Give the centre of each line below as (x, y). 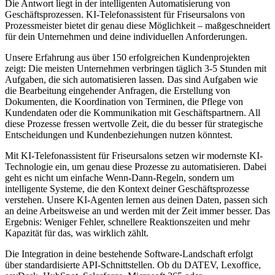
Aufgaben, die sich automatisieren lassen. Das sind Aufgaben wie (131, 80)
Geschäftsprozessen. (45, 15)
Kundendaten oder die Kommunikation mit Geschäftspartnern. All (133, 113)
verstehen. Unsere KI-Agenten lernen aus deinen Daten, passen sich (136, 200)
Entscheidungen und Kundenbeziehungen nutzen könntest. (119, 135)
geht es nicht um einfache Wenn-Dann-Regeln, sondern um (119, 178)
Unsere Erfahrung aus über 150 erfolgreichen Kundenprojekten (127, 58)
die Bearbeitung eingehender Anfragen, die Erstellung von (118, 91)
